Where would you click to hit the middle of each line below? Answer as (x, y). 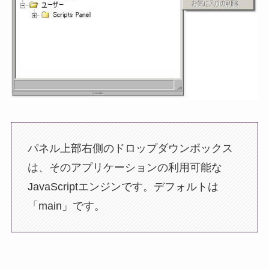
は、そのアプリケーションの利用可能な (125, 167)
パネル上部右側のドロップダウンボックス (130, 148)
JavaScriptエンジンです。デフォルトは (123, 186)
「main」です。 (66, 206)
